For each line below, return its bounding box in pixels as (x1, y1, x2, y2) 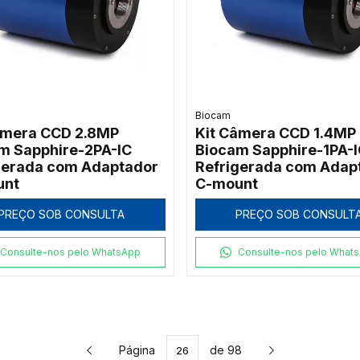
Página (118, 343, 158, 358)
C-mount (194, 175, 258, 193)
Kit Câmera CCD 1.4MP (194, 125, 356, 142)
